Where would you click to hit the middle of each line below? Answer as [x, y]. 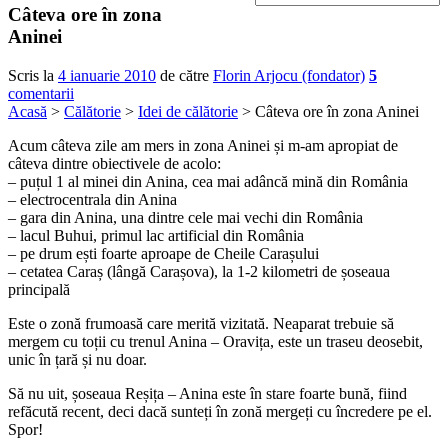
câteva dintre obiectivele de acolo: [114, 165]
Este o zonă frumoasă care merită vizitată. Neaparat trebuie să [201, 325]
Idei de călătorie [188, 113]
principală [39, 291]
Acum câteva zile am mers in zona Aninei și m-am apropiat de [203, 147]
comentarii [41, 95]
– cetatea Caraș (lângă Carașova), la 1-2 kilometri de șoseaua [199, 273]
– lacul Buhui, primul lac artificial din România [156, 237]
